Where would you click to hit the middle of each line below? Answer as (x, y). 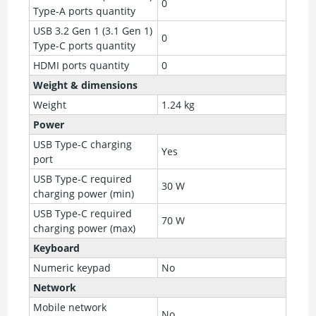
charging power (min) (84, 194)
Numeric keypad (72, 268)
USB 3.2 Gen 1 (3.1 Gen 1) (93, 31)
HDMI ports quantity (81, 66)
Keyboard (57, 248)
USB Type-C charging (83, 145)
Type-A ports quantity (85, 11)
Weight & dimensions (86, 85)
